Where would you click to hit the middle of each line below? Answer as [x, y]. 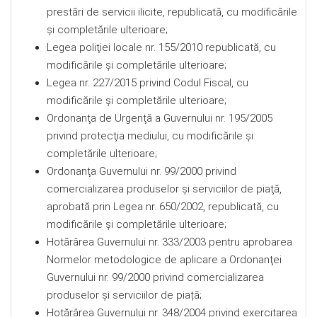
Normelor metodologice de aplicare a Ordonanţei [164, 260]
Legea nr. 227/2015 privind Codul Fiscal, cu [148, 83]
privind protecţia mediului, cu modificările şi [150, 136]
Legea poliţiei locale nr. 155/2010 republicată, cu [161, 47]
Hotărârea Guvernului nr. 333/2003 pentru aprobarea [169, 242]
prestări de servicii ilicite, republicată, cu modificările [172, 12]
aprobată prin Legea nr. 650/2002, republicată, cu [163, 207]
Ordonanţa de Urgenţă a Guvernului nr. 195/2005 [160, 118]
